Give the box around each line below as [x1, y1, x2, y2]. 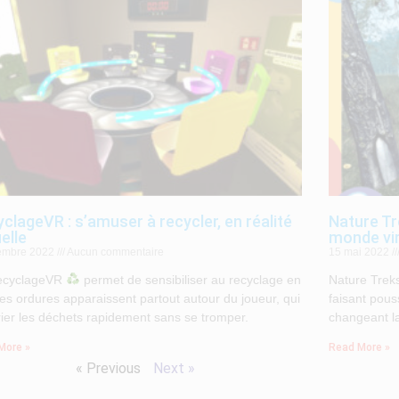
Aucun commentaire [65, 245, 165, 258]
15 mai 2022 [328, 245, 392, 258]
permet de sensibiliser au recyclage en [80, 272, 302, 287]
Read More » [328, 340, 390, 354]
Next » [153, 359, 195, 377]
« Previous [76, 359, 141, 377]
